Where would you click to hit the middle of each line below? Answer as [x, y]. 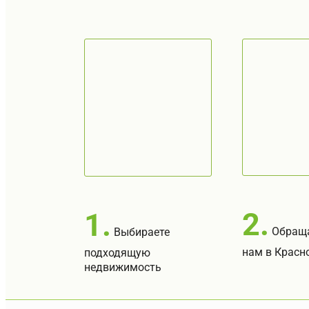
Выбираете [140, 232]
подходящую [117, 253]
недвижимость [123, 268]
